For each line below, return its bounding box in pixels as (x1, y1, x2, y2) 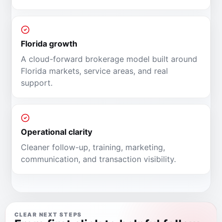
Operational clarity (21, 127, 92, 137)
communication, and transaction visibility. (21, 154, 176, 164)
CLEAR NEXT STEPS (14, 211, 82, 218)
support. (21, 78, 53, 88)
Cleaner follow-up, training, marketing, (21, 142, 165, 152)
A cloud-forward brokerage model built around (21, 54, 197, 64)
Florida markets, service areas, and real (21, 66, 168, 76)
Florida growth (21, 39, 77, 49)
